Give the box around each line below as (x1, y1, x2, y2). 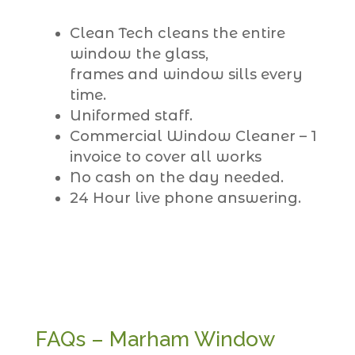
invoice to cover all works (69, 147, 261, 166)
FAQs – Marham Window (35, 327, 274, 352)
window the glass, (69, 44, 208, 63)
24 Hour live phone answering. (69, 189, 301, 207)
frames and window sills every (69, 65, 303, 83)
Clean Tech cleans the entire (69, 24, 285, 42)
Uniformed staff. (69, 106, 193, 124)
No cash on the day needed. (69, 168, 284, 186)
